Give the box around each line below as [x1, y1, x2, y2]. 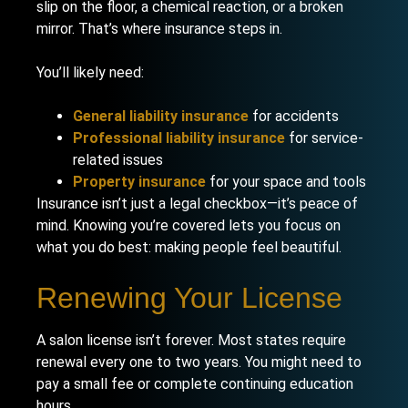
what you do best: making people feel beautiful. [36, 239, 342, 256]
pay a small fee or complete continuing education [36, 375, 353, 393]
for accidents [249, 107, 339, 125]
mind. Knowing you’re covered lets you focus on [36, 217, 341, 234]
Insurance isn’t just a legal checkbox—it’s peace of [36, 195, 358, 212]
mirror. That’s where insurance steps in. [36, 20, 282, 37]
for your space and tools [206, 173, 366, 190]
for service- [285, 129, 363, 147]
